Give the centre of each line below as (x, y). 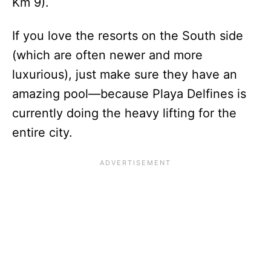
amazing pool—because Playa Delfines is (129, 93)
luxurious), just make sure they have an (125, 74)
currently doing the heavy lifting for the (124, 113)
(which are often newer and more (107, 55)
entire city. (42, 132)
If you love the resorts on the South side (128, 35)
